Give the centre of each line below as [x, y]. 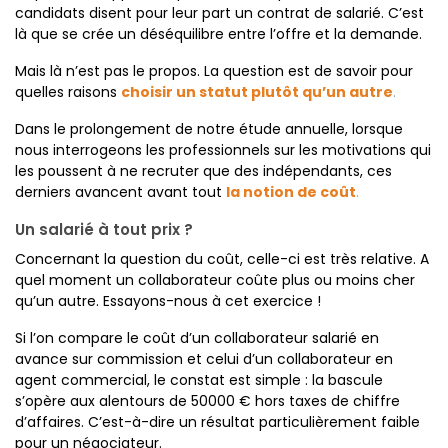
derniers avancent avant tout [118, 192]
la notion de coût [291, 192]
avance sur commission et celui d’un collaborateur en [204, 359]
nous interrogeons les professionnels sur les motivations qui [223, 150]
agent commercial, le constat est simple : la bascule [199, 380]
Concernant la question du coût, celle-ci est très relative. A [222, 259]
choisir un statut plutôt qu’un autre [257, 92]
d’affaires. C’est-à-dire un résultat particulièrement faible [217, 422]
